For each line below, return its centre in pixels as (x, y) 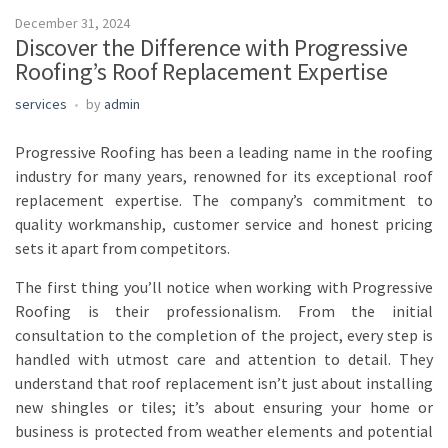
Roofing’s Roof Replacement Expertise (201, 71)
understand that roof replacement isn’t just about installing (224, 382)
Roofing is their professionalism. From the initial (224, 310)
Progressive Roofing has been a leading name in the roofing (224, 151)
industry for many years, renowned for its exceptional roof (224, 175)
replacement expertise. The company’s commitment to (224, 199)
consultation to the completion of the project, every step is (224, 334)
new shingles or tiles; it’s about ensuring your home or (224, 406)
